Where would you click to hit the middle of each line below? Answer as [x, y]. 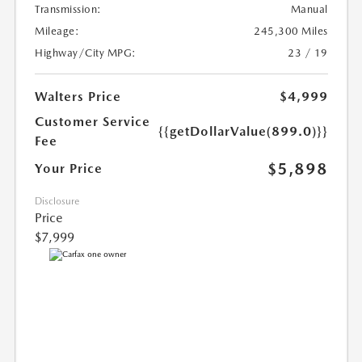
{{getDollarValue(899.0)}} [243, 132]
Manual [309, 10]
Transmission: [68, 10]
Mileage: [57, 32]
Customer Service [93, 122]
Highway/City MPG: [86, 53]
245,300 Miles [291, 32]
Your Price [69, 169]
